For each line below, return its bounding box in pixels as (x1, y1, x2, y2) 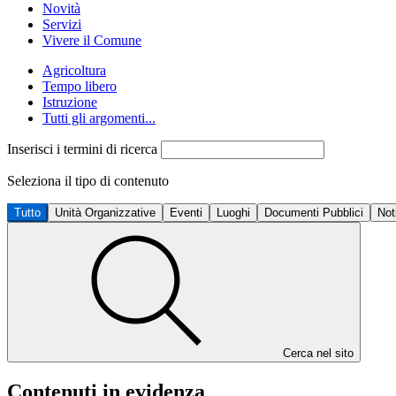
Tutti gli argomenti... (42, 110, 156, 126)
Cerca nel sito (283, 346, 354, 360)
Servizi (42, 17, 81, 32)
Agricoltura (42, 63, 106, 78)
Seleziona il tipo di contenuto (7, 173, 169, 188)
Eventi (170, 206, 202, 219)
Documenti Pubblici (264, 206, 363, 219)
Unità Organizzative (55, 206, 156, 219)
